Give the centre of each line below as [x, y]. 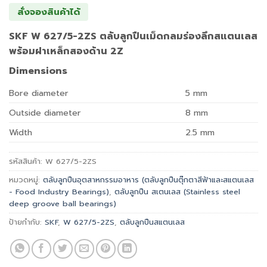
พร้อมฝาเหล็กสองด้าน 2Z [66, 52]
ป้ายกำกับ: [27, 222]
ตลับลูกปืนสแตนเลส [152, 222]
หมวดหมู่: [26, 180]
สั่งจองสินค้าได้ [49, 12]
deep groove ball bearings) [63, 204]
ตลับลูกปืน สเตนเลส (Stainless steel [177, 192]
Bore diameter [39, 93]
